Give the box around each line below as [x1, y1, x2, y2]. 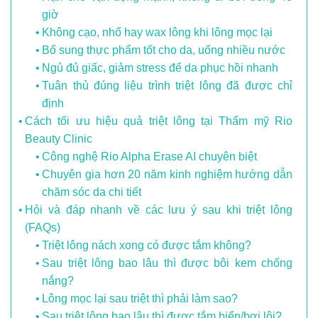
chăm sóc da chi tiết [42, 186, 142, 199]
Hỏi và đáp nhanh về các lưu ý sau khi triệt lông [25, 204, 292, 216]
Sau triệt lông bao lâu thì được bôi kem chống [42, 257, 292, 270]
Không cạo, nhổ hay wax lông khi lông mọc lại [42, 26, 273, 39]
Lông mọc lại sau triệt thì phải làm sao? [42, 292, 238, 305]
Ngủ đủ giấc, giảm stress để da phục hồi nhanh [42, 62, 279, 75]
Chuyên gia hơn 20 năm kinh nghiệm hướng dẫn [42, 168, 292, 181]
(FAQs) [25, 221, 61, 234]
